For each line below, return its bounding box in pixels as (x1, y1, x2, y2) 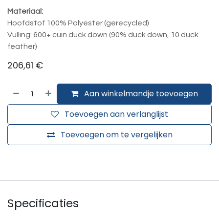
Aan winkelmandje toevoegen (82, 88, 198, 100)
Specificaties (7, 195, 79, 212)
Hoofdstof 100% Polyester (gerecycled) (7, 19, 149, 27)
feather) (7, 43, 37, 51)
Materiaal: (7, 7, 43, 16)
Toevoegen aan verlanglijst (65, 109, 168, 120)
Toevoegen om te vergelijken (60, 129, 173, 141)
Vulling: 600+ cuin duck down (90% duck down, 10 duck (7, 31, 198, 39)
